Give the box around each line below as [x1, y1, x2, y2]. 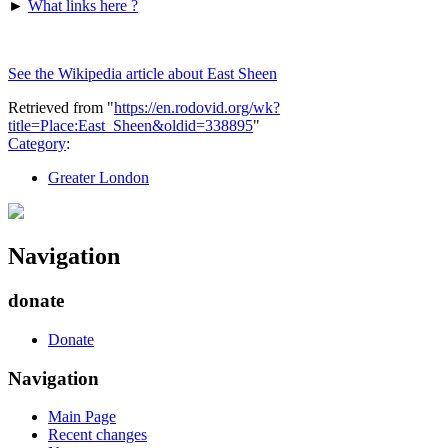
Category [8, 135, 66, 153]
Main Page [48, 408, 116, 426]
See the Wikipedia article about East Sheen [8, 65, 277, 83]
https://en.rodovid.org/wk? [114, 99, 280, 117]
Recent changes [48, 426, 147, 444]
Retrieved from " [8, 99, 114, 117]
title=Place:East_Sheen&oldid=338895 [8, 117, 253, 135]
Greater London [48, 169, 149, 187]
